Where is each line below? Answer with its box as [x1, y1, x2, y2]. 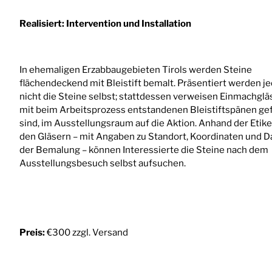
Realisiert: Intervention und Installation [19, 18, 191, 29]
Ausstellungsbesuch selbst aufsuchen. [19, 157, 186, 169]
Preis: [19, 226, 45, 238]
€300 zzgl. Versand [45, 226, 128, 238]
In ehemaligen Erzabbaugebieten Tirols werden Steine [19, 64, 252, 75]
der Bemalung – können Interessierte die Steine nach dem [19, 144, 268, 155]
